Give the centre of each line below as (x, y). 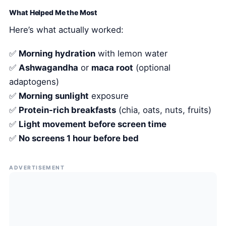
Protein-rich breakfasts (68, 110)
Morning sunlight (54, 96)
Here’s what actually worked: (67, 30)
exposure (109, 96)
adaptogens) (34, 81)
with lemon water (132, 53)
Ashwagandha (49, 67)
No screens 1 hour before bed (79, 138)
